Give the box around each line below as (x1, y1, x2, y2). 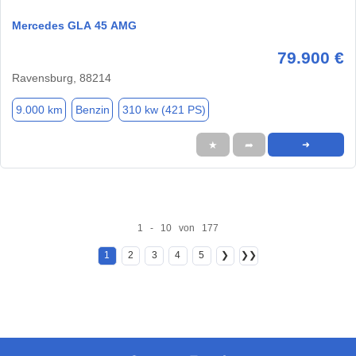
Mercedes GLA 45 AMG (12, 19, 137, 33)
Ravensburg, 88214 (12, 72, 111, 85)
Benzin (75, 103, 110, 116)
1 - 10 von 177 (137, 222, 219, 234)
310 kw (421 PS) (122, 103, 206, 116)
